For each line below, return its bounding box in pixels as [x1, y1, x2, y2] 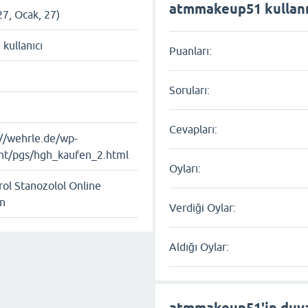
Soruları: [169, 83, 210, 96]
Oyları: [169, 162, 201, 175]
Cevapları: [169, 122, 218, 135]
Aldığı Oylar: [169, 240, 230, 253]
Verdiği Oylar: [169, 201, 236, 214]
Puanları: [169, 44, 212, 57]
